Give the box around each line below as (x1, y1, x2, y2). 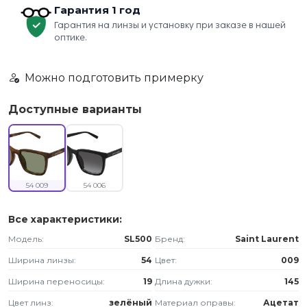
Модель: (8, 234, 44, 244)
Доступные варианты (8, 103, 142, 116)
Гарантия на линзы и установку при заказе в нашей (54, 20, 286, 30)
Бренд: (155, 234, 185, 244)
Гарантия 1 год (54, 3, 140, 16)
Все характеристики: (8, 213, 122, 225)
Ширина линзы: (8, 255, 76, 265)
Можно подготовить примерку (25, 71, 204, 84)
